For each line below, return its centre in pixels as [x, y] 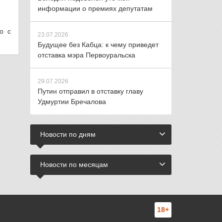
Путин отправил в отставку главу [90, 91]
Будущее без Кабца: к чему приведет [98, 45]
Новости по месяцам [74, 165]
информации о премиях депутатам [95, 8]
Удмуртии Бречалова [72, 102]
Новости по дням [68, 134]
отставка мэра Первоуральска [86, 55]
